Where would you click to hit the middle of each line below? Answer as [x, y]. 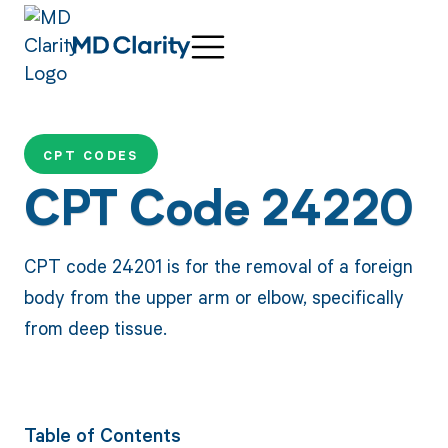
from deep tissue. [95, 327]
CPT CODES [90, 156]
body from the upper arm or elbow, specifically [213, 296]
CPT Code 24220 [219, 214]
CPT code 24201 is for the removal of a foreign [218, 265]
